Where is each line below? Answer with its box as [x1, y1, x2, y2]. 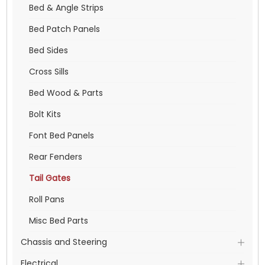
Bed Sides [28, 44, 68, 56]
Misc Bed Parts [28, 215, 88, 227]
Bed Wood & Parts [28, 87, 103, 99]
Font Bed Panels [28, 130, 94, 141]
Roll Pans [28, 193, 64, 205]
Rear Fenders [28, 151, 82, 163]
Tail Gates [28, 172, 70, 184]
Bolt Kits [28, 108, 61, 120]
